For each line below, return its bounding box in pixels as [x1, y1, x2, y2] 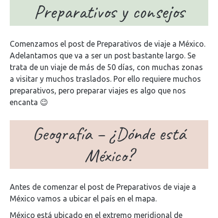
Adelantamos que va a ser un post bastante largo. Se [10, 51, 196, 60]
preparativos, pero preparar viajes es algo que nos [10, 86, 186, 95]
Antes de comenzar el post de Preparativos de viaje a [10, 182, 196, 191]
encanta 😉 [10, 98, 48, 107]
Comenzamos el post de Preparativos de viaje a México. [10, 39, 205, 48]
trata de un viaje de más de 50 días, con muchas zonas [10, 63, 203, 72]
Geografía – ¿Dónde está [32, 122, 186, 145]
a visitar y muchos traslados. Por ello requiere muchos [10, 74, 201, 83]
